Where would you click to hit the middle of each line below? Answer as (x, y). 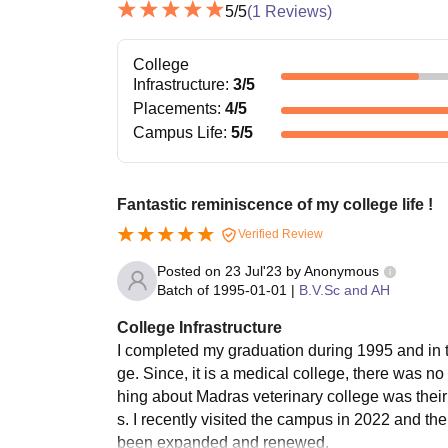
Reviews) (296, 11)
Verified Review (279, 233)
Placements (175, 108)
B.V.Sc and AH (344, 289)
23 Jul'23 (253, 270)
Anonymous (341, 270)
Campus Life (178, 132)
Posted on (191, 270)
